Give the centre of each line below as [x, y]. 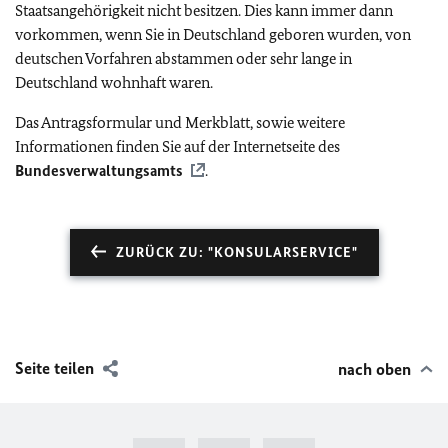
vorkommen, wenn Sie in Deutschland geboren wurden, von [213, 34]
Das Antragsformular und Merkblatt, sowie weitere [180, 122]
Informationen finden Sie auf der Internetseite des [177, 146]
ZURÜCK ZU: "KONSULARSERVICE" [236, 252]
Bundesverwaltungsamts [99, 170]
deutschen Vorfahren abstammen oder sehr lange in [183, 58]
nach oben [374, 369]
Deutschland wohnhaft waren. [114, 82]
